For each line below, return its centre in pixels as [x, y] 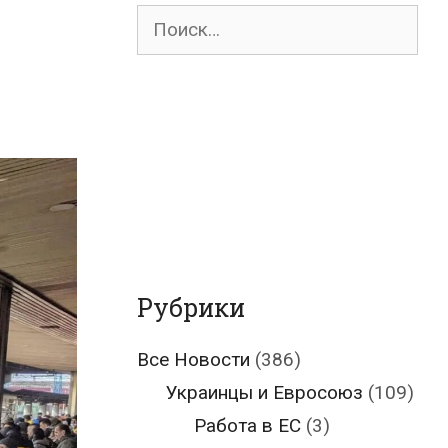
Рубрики [191, 307]
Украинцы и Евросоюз [264, 392]
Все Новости [193, 359]
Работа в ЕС [247, 425]
